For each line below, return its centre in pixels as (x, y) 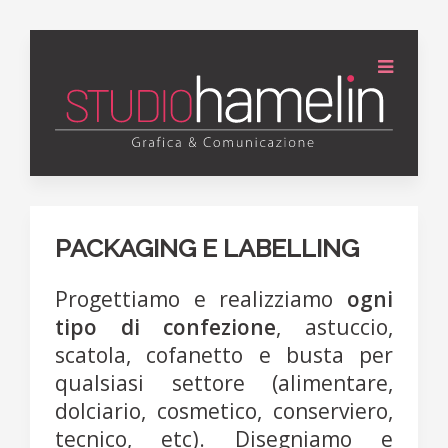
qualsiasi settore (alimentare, (224, 383)
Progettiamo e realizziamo (201, 299)
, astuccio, (335, 327)
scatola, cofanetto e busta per (224, 355)
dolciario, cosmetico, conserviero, (224, 411)
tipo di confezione (166, 327)
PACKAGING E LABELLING (207, 248)
